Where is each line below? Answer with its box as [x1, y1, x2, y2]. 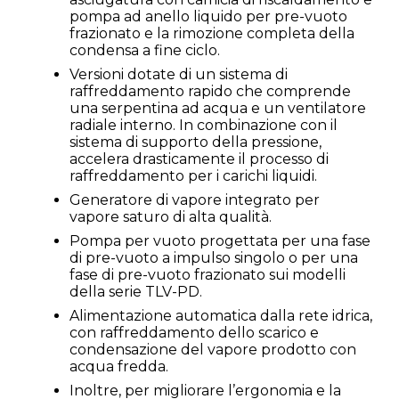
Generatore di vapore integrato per [69, 191, 320, 209]
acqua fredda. [69, 358, 168, 376]
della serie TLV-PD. [69, 283, 202, 301]
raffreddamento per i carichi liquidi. [69, 167, 317, 185]
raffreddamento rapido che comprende [69, 83, 351, 101]
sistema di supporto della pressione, [69, 134, 322, 151]
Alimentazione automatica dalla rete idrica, [69, 307, 372, 325]
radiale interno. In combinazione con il [69, 117, 338, 134]
